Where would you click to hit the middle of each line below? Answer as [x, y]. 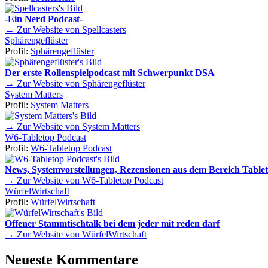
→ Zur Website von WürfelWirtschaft [76, 234]
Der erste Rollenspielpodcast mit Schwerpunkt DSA [110, 72]
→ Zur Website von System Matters [72, 126]
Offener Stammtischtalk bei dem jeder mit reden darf [112, 223]
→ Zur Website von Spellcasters [66, 29]
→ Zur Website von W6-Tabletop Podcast [84, 180]
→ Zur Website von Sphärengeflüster [75, 83]
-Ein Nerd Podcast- [44, 19]
